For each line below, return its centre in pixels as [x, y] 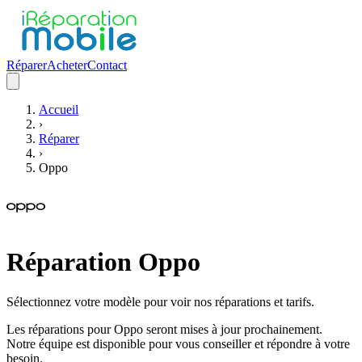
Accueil [59, 109]
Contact [107, 65]
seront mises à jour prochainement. [233, 329]
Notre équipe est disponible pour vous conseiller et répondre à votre [178, 343]
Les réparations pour [60, 329]
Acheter [67, 65]
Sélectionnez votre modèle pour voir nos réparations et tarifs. [160, 301]
